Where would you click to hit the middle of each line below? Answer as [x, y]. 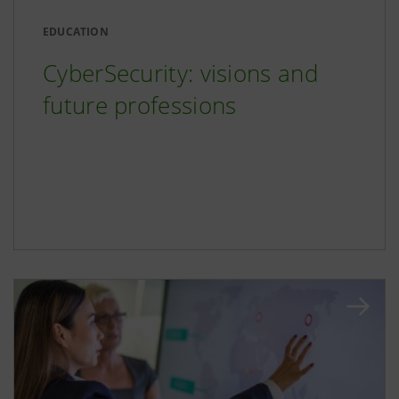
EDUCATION [76, 32]
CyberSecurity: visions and [180, 73]
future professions [140, 106]
